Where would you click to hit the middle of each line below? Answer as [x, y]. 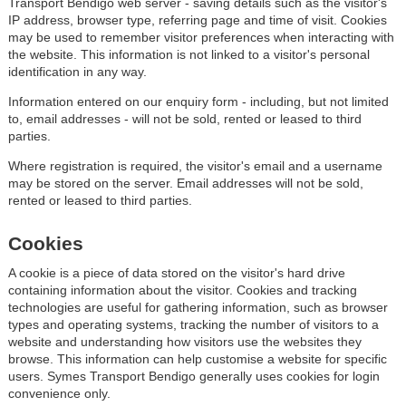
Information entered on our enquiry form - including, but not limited [198, 101]
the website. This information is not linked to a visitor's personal [188, 54]
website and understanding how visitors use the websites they [184, 341]
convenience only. [59, 393]
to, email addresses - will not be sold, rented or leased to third [184, 118]
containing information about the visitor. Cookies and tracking [182, 290]
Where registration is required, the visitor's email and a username [195, 165]
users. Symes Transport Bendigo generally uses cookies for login [193, 376]
